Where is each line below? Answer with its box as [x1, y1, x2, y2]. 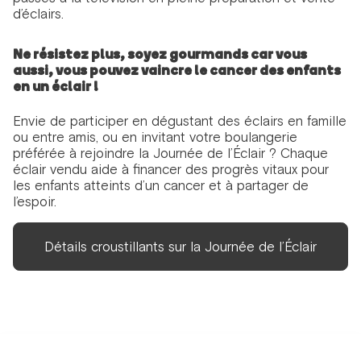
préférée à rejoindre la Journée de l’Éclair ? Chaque [12, 144, 328, 161]
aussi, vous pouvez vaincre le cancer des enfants [12, 64, 341, 78]
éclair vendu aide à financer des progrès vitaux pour [12, 160, 329, 177]
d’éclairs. [12, 6, 68, 23]
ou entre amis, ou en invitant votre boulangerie [12, 128, 297, 145]
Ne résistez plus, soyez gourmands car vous [12, 48, 307, 62]
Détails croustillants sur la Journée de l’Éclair [44, 239, 317, 255]
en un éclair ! [12, 80, 98, 94]
